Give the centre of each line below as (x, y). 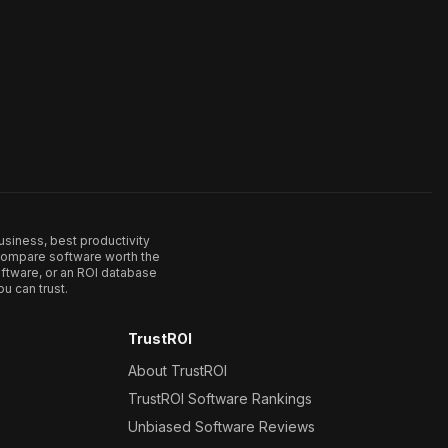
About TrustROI (177, 370)
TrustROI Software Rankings (220, 398)
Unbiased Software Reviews (221, 426)
